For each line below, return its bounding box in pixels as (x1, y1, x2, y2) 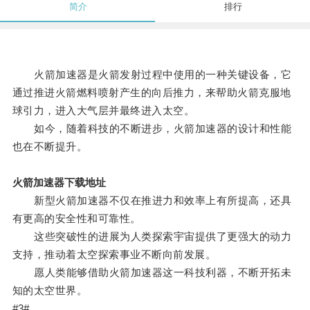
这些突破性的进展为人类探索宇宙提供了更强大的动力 (12, 230, 292, 243)
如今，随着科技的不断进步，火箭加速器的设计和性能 (12, 122, 292, 135)
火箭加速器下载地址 (12, 176, 106, 189)
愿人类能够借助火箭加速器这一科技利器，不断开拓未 (12, 266, 292, 279)
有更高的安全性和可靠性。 (12, 212, 141, 225)
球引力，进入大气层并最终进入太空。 (12, 104, 195, 117)
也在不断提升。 (12, 140, 88, 153)
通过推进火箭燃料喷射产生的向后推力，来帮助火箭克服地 (12, 86, 291, 99)
